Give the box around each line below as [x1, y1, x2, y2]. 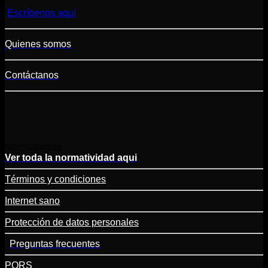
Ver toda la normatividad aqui [5, 153, 137, 163]
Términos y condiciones [5, 174, 106, 184]
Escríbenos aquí [7, 8, 76, 18]
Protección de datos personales [5, 217, 139, 227]
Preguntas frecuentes [10, 239, 100, 249]
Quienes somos [5, 39, 71, 49]
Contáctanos [5, 70, 59, 80]
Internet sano [5, 196, 60, 206]
